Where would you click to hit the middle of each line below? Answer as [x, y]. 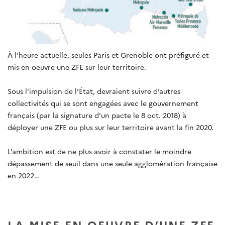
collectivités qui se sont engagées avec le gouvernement [103, 103]
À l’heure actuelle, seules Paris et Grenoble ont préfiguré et [108, 55]
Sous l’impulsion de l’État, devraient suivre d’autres [94, 91]
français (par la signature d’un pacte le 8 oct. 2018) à [97, 115]
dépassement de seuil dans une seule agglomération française [113, 163]
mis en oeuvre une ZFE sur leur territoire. [77, 67]
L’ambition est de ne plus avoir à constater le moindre [99, 151]
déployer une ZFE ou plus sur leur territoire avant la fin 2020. [110, 127]
